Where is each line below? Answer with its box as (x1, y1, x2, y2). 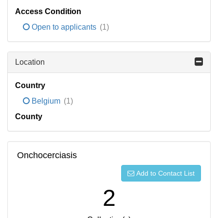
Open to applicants (30, 23, 98, 31)
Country (15, 81, 45, 90)
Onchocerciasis (17, 150, 77, 160)
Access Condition (15, 7, 81, 16)
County (15, 112, 42, 121)
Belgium (30, 97, 62, 105)
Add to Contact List (136, 169, 195, 177)
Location (15, 58, 45, 66)
